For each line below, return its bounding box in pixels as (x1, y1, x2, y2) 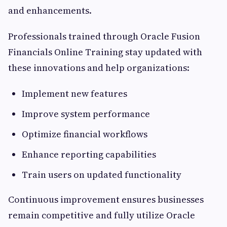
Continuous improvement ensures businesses (8, 193, 204, 206)
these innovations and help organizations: (8, 61, 190, 74)
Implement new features (22, 87, 127, 100)
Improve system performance (22, 107, 150, 121)
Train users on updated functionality (22, 168, 181, 181)
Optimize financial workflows (22, 128, 147, 141)
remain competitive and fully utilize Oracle (8, 209, 195, 222)
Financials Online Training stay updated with (8, 46, 202, 59)
